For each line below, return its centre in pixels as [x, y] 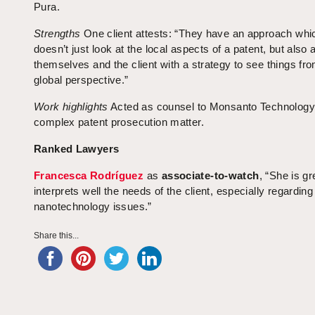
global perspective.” [81, 80]
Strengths [59, 34]
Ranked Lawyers [77, 149]
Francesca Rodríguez [89, 176]
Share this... [56, 236]
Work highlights [71, 107]
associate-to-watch [210, 176]
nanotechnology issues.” [93, 207]
